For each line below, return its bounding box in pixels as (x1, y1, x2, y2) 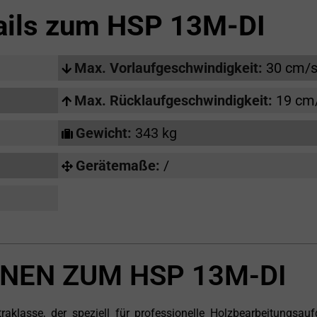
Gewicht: (75, 125, 135, 142)
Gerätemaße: (75, 157, 163, 175)
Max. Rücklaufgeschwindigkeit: (74, 92, 276, 110)
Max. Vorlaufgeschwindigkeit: (74, 59, 266, 77)
